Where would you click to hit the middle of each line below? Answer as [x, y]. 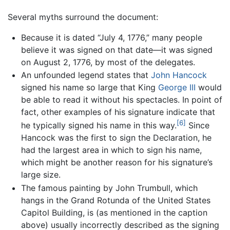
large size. [41, 175]
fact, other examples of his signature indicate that [118, 112]
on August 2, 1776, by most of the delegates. [108, 62]
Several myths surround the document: [83, 17]
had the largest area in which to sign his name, [111, 150]
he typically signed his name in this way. [99, 126]
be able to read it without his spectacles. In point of [121, 100]
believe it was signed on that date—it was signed [117, 50]
